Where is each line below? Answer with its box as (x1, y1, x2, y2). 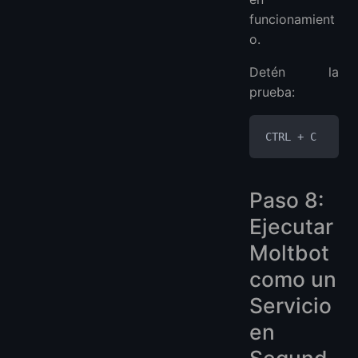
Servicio (249, 292, 332, 319)
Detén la (249, 64, 339, 81)
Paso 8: (249, 187, 324, 213)
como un (249, 266, 336, 292)
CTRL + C (265, 130, 316, 144)
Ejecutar (249, 213, 333, 240)
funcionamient (249, 11, 335, 28)
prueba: (249, 84, 295, 101)
